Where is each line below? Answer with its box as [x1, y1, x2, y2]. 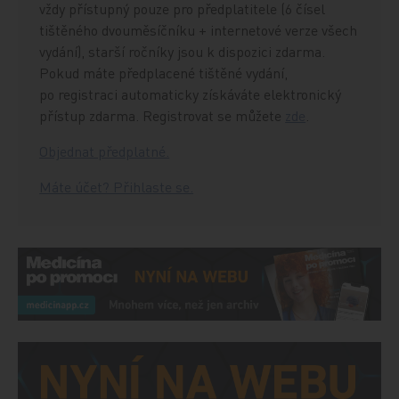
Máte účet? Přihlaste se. [39, 177, 194, 196]
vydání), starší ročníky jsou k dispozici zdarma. [39, 42, 326, 61]
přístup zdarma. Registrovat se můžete [39, 106, 286, 125]
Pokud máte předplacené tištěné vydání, [39, 63, 289, 82]
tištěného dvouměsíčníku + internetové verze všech [39, 20, 358, 39]
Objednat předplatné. [39, 142, 170, 160]
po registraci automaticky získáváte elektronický [39, 85, 342, 103]
